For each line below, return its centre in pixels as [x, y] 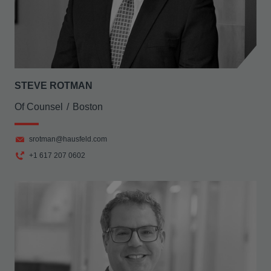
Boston [88, 107]
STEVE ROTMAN [54, 86]
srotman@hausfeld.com [68, 139]
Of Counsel [39, 107]
